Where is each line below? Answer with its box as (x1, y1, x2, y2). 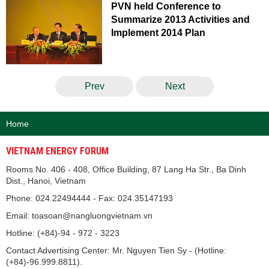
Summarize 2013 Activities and (111, 14, 250, 25)
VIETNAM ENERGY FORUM (6, 145, 109, 157)
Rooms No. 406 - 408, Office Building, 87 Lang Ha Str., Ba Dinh (6, 165, 246, 174)
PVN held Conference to (111, 1, 221, 11)
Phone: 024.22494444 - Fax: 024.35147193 (6, 193, 173, 203)
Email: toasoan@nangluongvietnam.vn (6, 211, 153, 220)
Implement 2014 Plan (111, 28, 205, 38)
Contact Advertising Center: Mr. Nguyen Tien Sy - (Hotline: (6, 246, 226, 255)
